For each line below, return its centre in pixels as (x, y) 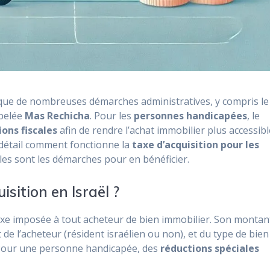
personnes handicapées (191, 116)
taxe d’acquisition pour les (196, 145)
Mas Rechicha (58, 116)
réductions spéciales (210, 249)
